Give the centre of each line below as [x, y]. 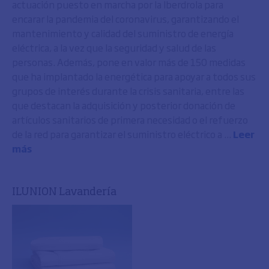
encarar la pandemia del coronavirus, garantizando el [125, 19]
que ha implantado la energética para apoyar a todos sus [134, 76]
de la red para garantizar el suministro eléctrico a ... [122, 134]
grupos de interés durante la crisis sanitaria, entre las [128, 91]
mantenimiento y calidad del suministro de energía [123, 33]
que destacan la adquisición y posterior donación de [124, 105]
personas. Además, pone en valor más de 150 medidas [129, 62]
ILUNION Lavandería [64, 192]
